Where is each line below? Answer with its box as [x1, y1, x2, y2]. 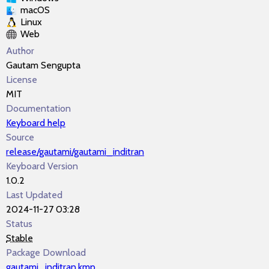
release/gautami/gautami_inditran [6, 146, 144, 157]
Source [6, 131, 34, 143]
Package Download [6, 247, 86, 258]
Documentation [6, 103, 71, 114]
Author [6, 45, 34, 56]
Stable [6, 232, 33, 244]
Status [6, 218, 32, 229]
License [6, 74, 37, 85]
